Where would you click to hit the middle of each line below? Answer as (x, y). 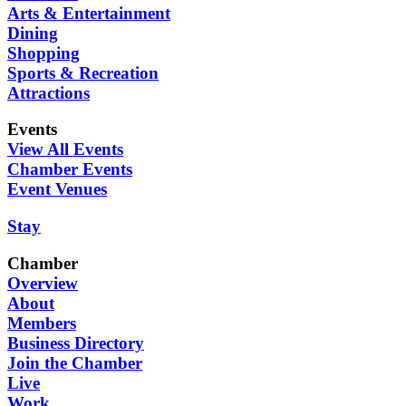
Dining (33, 33)
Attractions (48, 92)
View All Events (65, 150)
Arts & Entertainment (89, 13)
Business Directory (76, 343)
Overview (43, 283)
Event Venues (57, 189)
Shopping (43, 53)
